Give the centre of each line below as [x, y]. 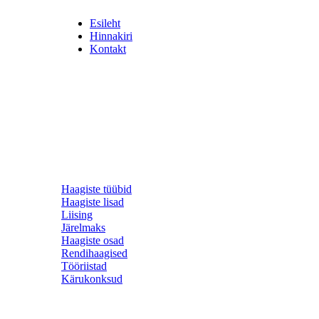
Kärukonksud [92, 279]
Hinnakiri [111, 36]
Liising [77, 215]
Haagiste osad [93, 240]
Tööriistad [84, 266]
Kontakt [108, 49]
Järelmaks [83, 228]
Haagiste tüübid [96, 189]
